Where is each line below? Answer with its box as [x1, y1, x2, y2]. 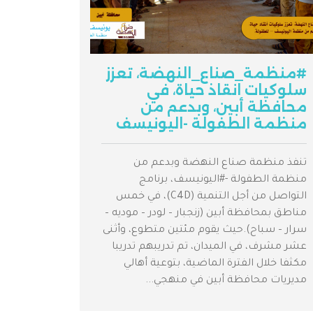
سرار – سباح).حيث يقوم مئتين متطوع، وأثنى [103, 225, 307, 237]
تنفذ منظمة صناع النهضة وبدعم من [133, 158, 307, 170]
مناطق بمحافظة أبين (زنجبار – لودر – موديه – [105, 208, 307, 220]
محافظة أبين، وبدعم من [140, 99, 307, 116]
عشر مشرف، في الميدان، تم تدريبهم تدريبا [112, 242, 307, 254]
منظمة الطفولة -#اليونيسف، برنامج [139, 175, 307, 187]
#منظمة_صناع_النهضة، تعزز [106, 65, 307, 82]
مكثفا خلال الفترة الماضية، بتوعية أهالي [124, 259, 307, 270]
